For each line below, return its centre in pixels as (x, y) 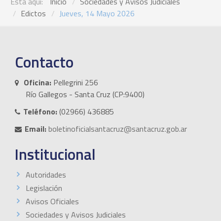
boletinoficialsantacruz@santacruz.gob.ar (118, 129)
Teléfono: (40, 111)
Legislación (44, 188)
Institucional (55, 154)
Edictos (33, 13)
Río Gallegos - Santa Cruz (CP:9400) (85, 94)
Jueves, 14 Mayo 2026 (97, 13)
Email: (36, 129)
